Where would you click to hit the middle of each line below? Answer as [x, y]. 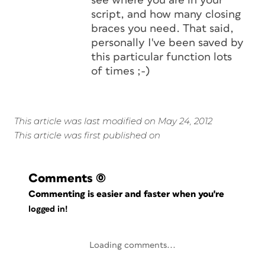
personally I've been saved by [167, 43]
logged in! [48, 209]
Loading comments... [132, 245]
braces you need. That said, [162, 29]
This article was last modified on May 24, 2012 [113, 121]
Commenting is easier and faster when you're [128, 194]
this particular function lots [161, 57]
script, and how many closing [166, 14]
